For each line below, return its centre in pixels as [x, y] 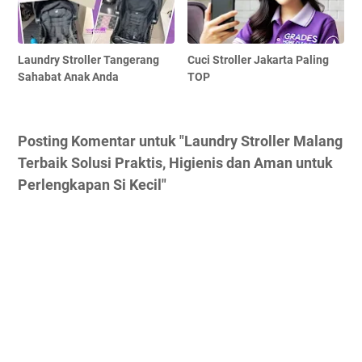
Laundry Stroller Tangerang [88, 59]
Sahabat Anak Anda [68, 76]
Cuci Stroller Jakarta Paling [259, 59]
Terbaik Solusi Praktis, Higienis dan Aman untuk [175, 162]
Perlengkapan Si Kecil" [92, 184]
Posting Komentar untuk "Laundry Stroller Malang [180, 141]
